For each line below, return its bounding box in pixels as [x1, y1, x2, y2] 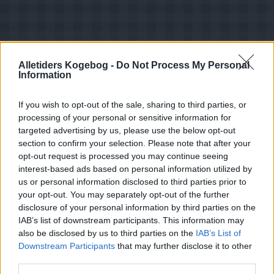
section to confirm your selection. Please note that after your [18, 138, 251, 148]
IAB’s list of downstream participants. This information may [18, 215, 244, 225]
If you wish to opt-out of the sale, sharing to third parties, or [18, 100, 246, 109]
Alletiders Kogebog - [18, 60, 116, 70]
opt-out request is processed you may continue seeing [18, 151, 228, 161]
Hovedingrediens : [54, 261, 114, 269]
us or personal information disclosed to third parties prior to [18, 177, 246, 187]
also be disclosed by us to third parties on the [18, 228, 196, 238]
